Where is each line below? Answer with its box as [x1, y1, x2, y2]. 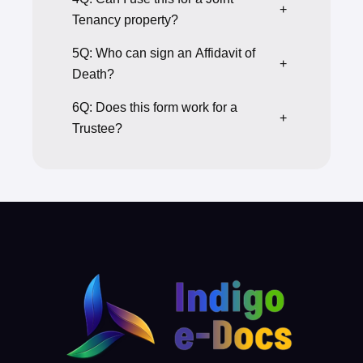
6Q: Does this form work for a [72, 100, 237, 114]
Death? [72, 66, 114, 81]
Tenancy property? [72, 12, 178, 27]
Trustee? [72, 121, 122, 135]
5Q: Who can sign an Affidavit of [72, 45, 255, 60]
